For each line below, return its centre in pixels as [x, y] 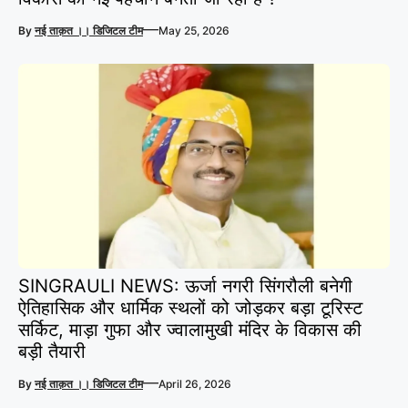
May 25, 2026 [194, 30]
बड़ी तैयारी [52, 351]
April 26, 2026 [195, 383]
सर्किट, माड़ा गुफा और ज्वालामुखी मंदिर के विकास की [190, 329]
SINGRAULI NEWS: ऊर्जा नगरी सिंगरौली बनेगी [185, 286]
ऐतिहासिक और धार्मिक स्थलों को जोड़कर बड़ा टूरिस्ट [190, 307]
